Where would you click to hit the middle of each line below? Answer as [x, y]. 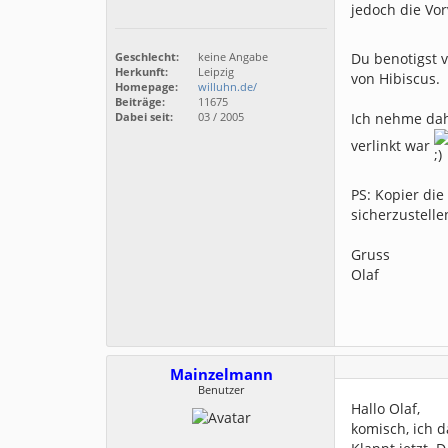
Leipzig [214, 72]
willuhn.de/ [227, 87]
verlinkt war [392, 145]
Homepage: [146, 87]
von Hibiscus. [395, 78]
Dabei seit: [144, 117]
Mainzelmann [221, 374]
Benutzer [221, 389]
